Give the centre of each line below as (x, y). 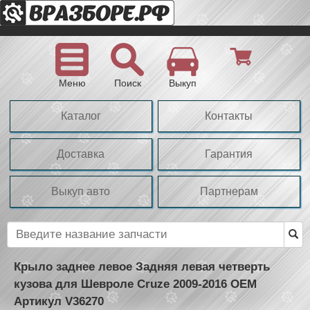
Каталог (81, 116)
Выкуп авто (81, 192)
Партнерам (229, 192)
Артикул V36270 (59, 301)
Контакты (229, 116)
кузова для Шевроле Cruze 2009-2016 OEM (135, 284)
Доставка (81, 154)
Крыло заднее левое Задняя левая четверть (142, 266)
